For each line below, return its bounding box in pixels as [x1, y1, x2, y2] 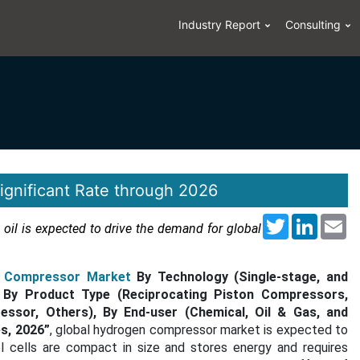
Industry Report [178, 18, 260, 31]
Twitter [288, 215, 332, 230]
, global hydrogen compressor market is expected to [49, 322, 349, 337]
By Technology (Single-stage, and [130, 269, 349, 284]
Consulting [285, 18, 341, 31]
